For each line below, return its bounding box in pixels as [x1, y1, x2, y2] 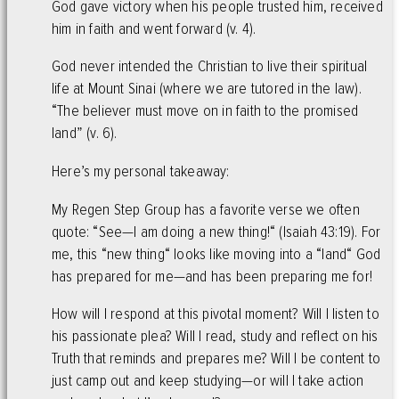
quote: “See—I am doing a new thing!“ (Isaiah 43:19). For [52, 222, 381, 241]
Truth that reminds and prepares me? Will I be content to [52, 349, 381, 369]
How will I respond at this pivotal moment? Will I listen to [52, 305, 379, 324]
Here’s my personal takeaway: [52, 162, 230, 182]
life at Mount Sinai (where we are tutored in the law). [52, 79, 362, 99]
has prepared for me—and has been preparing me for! [52, 266, 373, 286]
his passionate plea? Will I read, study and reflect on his [52, 327, 379, 346]
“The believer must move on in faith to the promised [52, 102, 359, 121]
